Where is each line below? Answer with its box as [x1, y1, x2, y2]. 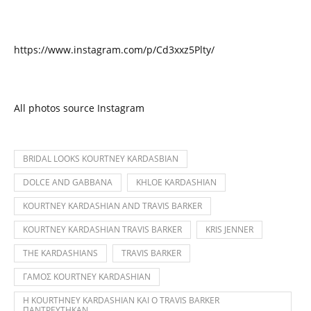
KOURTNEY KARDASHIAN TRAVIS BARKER [23, 224, 182, 235]
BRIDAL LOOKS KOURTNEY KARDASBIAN [23, 153, 178, 165]
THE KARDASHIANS [23, 247, 98, 259]
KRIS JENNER [205, 224, 253, 235]
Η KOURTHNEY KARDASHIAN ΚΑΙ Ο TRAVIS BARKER [23, 294, 219, 306]
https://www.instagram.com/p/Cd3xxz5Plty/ [14, 43, 215, 56]
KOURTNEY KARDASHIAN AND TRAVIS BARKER [23, 200, 202, 212]
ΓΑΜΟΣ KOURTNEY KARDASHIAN [23, 271, 151, 283]
